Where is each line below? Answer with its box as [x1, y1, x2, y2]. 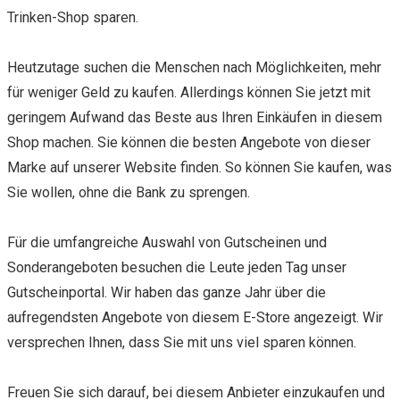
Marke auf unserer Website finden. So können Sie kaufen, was [7, 158, 392, 176]
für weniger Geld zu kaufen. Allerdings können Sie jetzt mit [7, 83, 371, 101]
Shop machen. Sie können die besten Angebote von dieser [7, 133, 371, 151]
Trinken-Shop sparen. [7, 8, 138, 26]
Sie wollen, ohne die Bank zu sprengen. [7, 183, 250, 201]
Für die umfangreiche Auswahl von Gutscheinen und [7, 233, 327, 251]
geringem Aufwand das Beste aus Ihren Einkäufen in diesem [7, 108, 382, 126]
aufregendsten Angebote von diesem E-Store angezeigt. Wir [7, 308, 383, 326]
